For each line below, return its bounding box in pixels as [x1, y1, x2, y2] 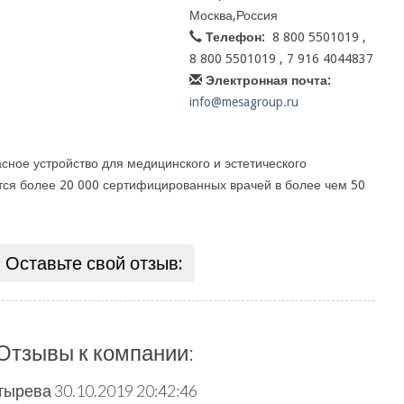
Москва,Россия [188, 8, 278, 23]
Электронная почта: [205, 73, 331, 87]
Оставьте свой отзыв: [5, 252, 183, 274]
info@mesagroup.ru [188, 95, 298, 109]
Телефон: [205, 30, 265, 44]
